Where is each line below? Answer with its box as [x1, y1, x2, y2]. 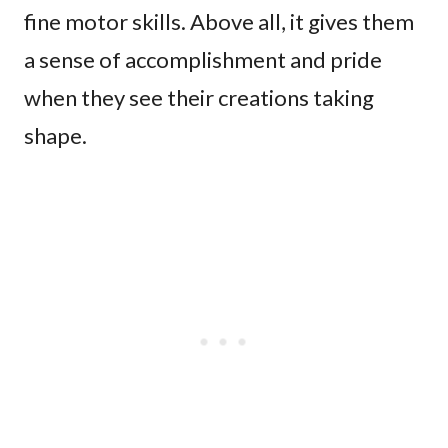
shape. [24, 121, 87, 149]
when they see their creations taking [24, 83, 374, 111]
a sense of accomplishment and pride [24, 45, 382, 73]
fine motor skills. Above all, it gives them [24, 7, 414, 35]
